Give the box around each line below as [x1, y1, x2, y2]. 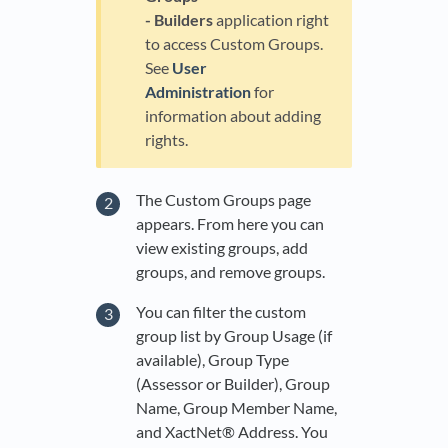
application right [213, 9, 329, 29]
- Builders [145, 9, 213, 29]
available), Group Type [136, 350, 289, 369]
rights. [145, 129, 188, 149]
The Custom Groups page [136, 190, 311, 210]
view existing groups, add [136, 238, 308, 258]
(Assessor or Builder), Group [136, 374, 330, 393]
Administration [145, 81, 251, 101]
